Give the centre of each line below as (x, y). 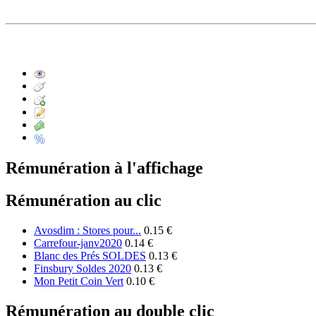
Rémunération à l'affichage (104, 168)
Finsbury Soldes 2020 (83, 269)
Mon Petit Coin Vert (79, 281)
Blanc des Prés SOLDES (90, 256)
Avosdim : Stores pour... (87, 231)
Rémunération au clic (84, 201)
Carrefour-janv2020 (78, 243)
